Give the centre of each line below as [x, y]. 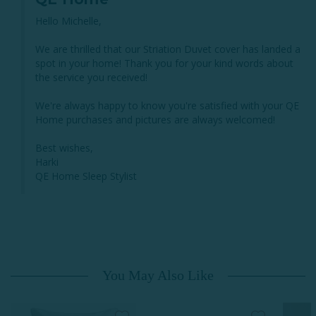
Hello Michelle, [70, 20]
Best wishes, [64, 147]
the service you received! [91, 77]
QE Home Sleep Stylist [86, 176]
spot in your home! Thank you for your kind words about [164, 63]
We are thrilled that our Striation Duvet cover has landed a [168, 49]
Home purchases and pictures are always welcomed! [155, 119]
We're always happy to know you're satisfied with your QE [167, 105]
